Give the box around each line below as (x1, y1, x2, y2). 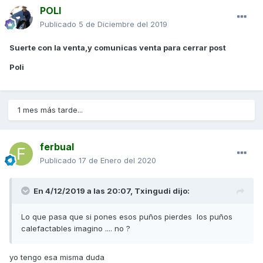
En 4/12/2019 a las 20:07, (33, 186, 134, 196)
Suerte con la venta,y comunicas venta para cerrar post (9, 43, 226, 53)
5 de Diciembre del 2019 (79, 19, 167, 29)
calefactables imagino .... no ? (21, 224, 133, 234)
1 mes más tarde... (18, 105, 83, 115)
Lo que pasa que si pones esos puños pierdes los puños (21, 212, 232, 222)
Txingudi (134, 186, 171, 196)
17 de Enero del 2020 (79, 156, 156, 166)
